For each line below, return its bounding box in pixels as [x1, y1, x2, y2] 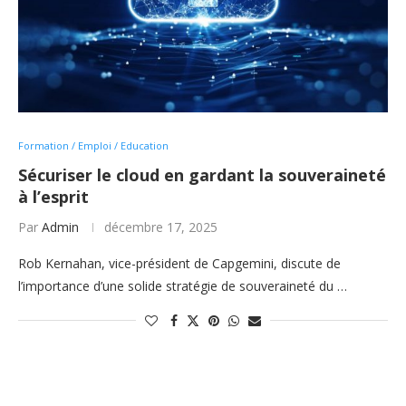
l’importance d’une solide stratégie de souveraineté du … [18, 277, 347, 295]
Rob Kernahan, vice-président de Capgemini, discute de [18, 255, 341, 272]
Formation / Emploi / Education [18, 139, 169, 152]
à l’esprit [18, 186, 89, 208]
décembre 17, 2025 [104, 218, 217, 236]
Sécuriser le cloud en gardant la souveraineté [18, 164, 386, 186]
